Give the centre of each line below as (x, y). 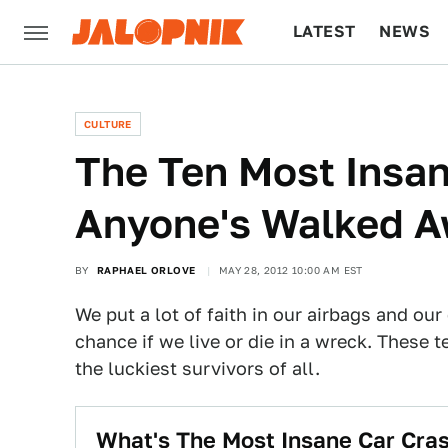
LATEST (324, 31)
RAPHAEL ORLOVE (146, 270)
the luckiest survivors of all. (197, 368)
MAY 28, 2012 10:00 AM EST (290, 270)
